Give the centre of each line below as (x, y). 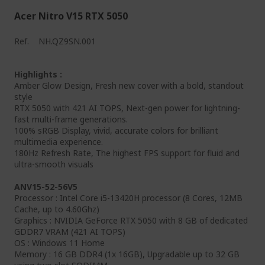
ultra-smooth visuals (54, 164)
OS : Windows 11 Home (59, 243)
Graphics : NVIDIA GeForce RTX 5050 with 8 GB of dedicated (131, 221)
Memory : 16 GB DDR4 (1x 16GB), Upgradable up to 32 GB (127, 254)
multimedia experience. (59, 142)
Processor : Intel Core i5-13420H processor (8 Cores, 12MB (128, 198)
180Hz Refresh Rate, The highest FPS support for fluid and (127, 153)
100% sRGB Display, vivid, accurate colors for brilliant (116, 131)
